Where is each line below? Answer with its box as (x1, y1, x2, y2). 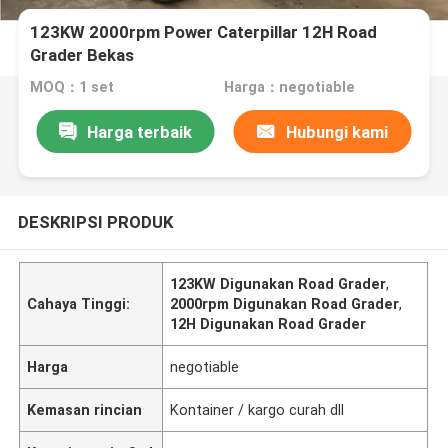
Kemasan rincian (27, 401, 143, 418)
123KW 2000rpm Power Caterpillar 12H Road (30, 22, 378, 43)
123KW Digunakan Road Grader (170, 275, 387, 292)
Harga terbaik (86, 121, 192, 142)
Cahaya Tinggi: (27, 295, 131, 312)
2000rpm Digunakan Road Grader (170, 295, 400, 312)
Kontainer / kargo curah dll (170, 401, 345, 418)
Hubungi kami (285, 121, 388, 142)
